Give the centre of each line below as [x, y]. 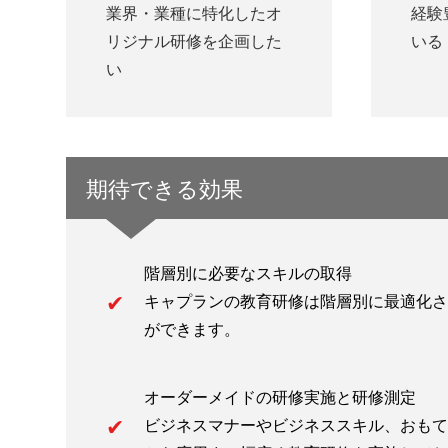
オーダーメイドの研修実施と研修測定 [279, 396]
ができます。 [191, 328]
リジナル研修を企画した [193, 40]
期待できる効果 [164, 187]
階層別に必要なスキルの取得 [247, 272]
